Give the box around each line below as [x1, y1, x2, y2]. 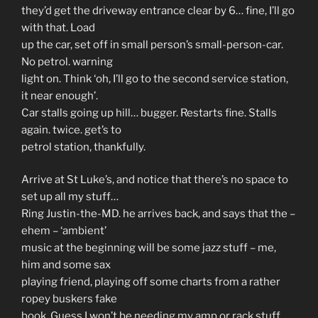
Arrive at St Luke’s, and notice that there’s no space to [21, 173, 288, 186]
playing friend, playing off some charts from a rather [21, 275, 280, 288]
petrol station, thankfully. [21, 140, 146, 153]
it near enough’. [21, 89, 98, 102]
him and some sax [21, 258, 111, 271]
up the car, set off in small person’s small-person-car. [21, 38, 283, 51]
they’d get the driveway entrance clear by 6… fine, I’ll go [21, 4, 295, 17]
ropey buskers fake [21, 292, 117, 305]
